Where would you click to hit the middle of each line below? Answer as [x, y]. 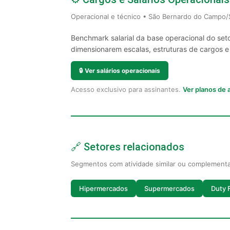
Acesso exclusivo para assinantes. [127, 89]
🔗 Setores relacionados [128, 147]
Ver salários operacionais [122, 71]
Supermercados [169, 188]
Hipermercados [103, 188]
